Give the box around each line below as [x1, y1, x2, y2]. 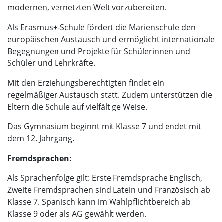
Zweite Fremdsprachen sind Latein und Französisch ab [7, 184, 210, 195]
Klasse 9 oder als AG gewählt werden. [7, 208, 146, 219]
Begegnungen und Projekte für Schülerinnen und [7, 45, 190, 56]
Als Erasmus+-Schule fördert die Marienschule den [7, 21, 196, 33]
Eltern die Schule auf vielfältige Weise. [7, 101, 147, 112]
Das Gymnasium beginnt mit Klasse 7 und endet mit [7, 120, 201, 132]
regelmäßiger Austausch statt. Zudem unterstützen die [7, 89, 212, 100]
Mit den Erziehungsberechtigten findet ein [7, 77, 164, 88]
